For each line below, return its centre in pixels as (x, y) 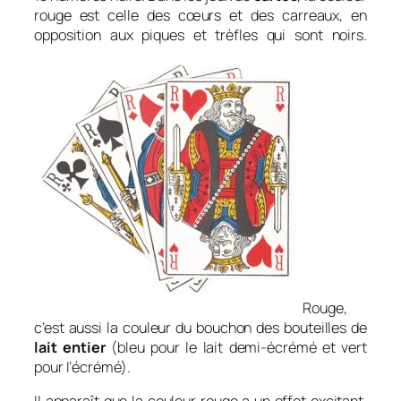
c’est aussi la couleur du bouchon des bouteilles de (200, 327)
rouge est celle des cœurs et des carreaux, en (200, 15)
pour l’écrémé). (82, 367)
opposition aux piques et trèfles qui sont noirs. (200, 34)
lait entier (70, 347)
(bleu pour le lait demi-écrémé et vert (236, 347)
